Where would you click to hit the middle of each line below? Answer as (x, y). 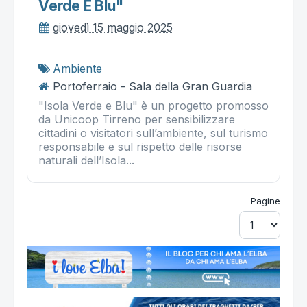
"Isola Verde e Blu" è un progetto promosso (153, 106)
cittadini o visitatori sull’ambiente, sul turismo (153, 133)
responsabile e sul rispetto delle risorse (140, 147)
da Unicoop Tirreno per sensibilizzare (137, 120)
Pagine (266, 201)
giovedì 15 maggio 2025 (113, 28)
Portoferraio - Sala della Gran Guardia (152, 87)
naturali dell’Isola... (86, 161)
